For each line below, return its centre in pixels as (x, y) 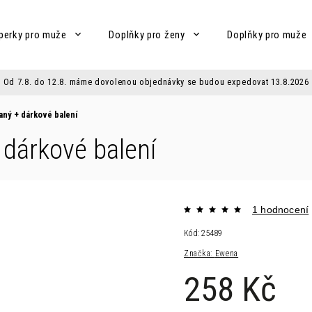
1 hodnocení (281, 210)
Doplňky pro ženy (147, 35)
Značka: (200, 253)
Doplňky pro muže (267, 35)
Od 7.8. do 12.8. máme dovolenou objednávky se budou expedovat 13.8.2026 (156, 82)
